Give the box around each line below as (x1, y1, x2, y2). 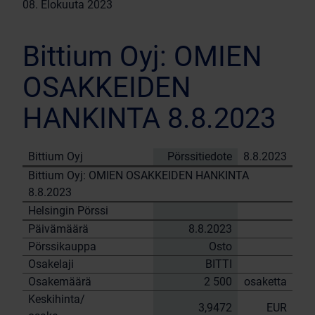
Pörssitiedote (167, 150, 232, 163)
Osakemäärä (28, 275, 91, 288)
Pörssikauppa (28, 240, 96, 253)
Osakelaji (28, 257, 74, 271)
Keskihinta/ (28, 292, 85, 306)
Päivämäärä (28, 222, 89, 236)
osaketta (244, 275, 287, 288)
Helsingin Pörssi (28, 204, 108, 217)
